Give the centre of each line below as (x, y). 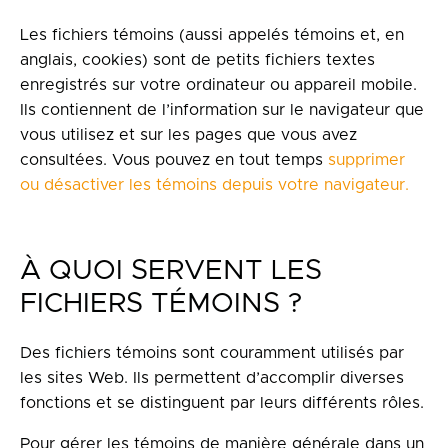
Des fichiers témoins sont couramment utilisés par (212, 353)
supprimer (366, 160)
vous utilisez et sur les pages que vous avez (188, 135)
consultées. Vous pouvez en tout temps (174, 160)
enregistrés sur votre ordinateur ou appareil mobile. (218, 85)
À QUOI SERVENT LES (171, 271)
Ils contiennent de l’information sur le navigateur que (222, 110)
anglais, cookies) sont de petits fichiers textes (197, 60)
